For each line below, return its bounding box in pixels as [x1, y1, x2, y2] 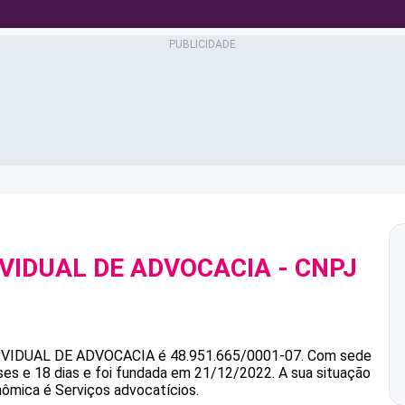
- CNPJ [271, 253, 357, 283]
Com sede [307, 347, 372, 364]
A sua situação [275, 364, 371, 381]
